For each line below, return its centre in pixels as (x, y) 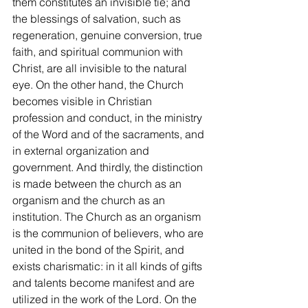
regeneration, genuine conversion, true (109, 35)
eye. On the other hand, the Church (99, 85)
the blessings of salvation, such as (98, 19)
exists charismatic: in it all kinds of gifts (109, 266)
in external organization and (82, 151)
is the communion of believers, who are (109, 233)
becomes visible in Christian (84, 101)
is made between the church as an (98, 184)
